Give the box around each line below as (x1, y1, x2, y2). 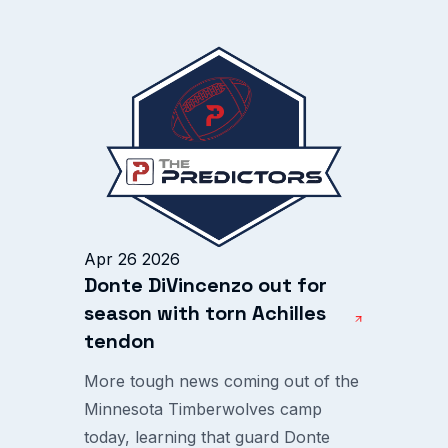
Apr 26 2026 (84, 249, 180, 269)
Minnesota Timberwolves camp (84, 399, 322, 419)
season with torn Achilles (84, 300, 326, 326)
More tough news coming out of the (84, 371, 359, 391)
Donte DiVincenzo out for (84, 272, 327, 298)
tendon (84, 328, 155, 354)
